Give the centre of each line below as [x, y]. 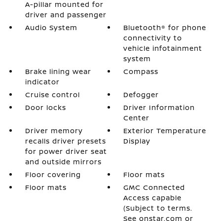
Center [137, 117]
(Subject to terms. [158, 208]
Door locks [45, 107]
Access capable [153, 197]
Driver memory [54, 130]
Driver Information [159, 107]
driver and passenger [66, 14]
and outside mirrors [63, 161]
